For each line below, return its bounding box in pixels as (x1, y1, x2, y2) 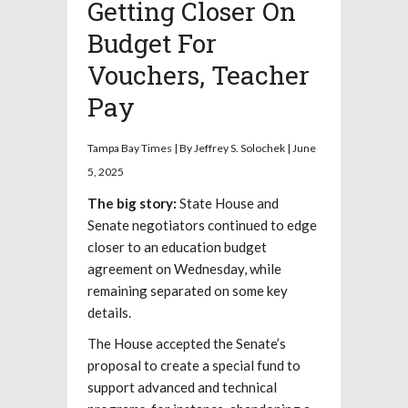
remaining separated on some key (87, 282, 288, 300)
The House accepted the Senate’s (87, 335, 286, 352)
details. (87, 304, 131, 321)
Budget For (87, 26, 217, 61)
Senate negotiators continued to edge (87, 217, 317, 234)
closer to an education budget (87, 239, 267, 256)
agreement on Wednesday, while (87, 260, 281, 278)
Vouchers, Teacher (87, 58, 310, 93)
